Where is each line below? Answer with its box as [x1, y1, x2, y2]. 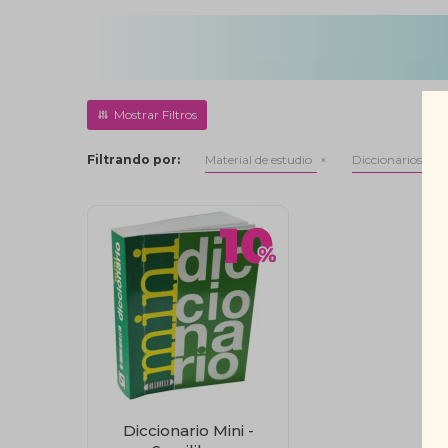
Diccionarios [352, 152, 423, 167]
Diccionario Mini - [122, 420, 254, 440]
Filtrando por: [87, 152, 181, 167]
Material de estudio [205, 152, 313, 167]
